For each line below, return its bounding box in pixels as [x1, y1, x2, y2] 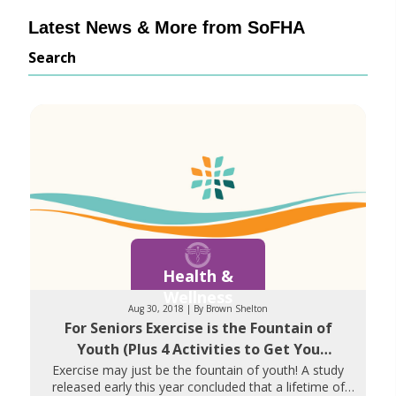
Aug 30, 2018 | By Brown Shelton [194, 302, 268, 315]
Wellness [164, 286, 232, 308]
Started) [168, 361, 228, 380]
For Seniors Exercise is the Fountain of [64, 318, 332, 338]
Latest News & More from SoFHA [28, 18, 305, 37]
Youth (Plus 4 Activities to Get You [76, 339, 320, 359]
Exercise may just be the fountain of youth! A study [52, 362, 344, 378]
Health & [163, 265, 233, 286]
